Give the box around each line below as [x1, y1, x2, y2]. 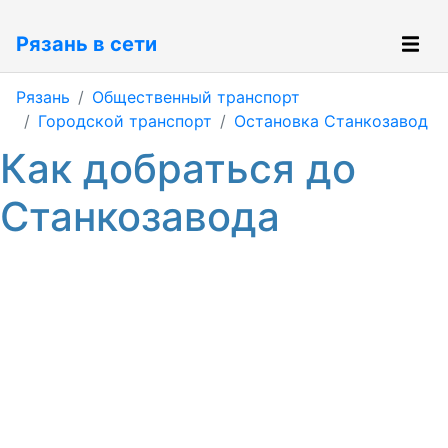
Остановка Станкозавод [234, 111, 428, 131]
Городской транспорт [38, 111, 212, 131]
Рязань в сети [16, 32, 157, 56]
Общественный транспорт [92, 87, 300, 107]
